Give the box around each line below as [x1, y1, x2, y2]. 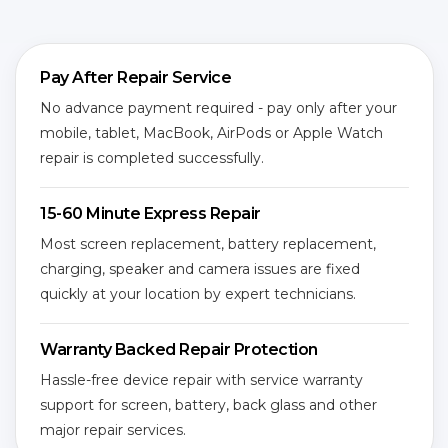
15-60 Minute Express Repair [40, 204, 261, 223]
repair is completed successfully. [40, 149, 264, 167]
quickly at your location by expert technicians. [40, 285, 356, 303]
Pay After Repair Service [40, 68, 231, 87]
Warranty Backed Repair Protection [40, 340, 318, 359]
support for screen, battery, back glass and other [40, 396, 377, 414]
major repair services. [40, 421, 186, 439]
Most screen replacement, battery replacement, [40, 235, 376, 253]
